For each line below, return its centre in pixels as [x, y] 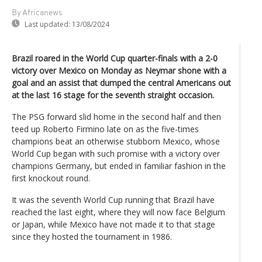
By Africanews [37, 13]
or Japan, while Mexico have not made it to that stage [113, 224]
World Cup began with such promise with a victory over [116, 153]
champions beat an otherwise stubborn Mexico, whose [116, 141]
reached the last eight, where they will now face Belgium [118, 212]
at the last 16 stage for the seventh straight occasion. [113, 95]
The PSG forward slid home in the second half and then [116, 116]
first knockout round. [51, 178]
